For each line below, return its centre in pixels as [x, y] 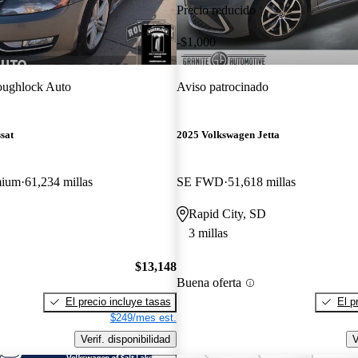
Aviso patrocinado [222, 86]
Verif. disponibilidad [125, 339]
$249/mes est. [143, 317]
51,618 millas [261, 182]
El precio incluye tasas [118, 301]
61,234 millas [59, 182]
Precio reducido [216, 10]
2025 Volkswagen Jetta [228, 135]
